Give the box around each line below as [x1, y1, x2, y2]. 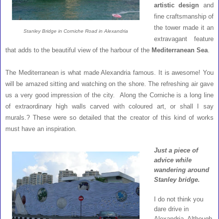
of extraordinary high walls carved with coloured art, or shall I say [5, 103, 214, 110]
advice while [153, 156, 192, 164]
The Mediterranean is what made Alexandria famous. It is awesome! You [5, 69, 214, 77]
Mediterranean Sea [152, 46, 208, 54]
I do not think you [153, 196, 203, 203]
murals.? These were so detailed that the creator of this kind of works [5, 114, 214, 122]
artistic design [153, 1, 199, 9]
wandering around [153, 166, 209, 174]
